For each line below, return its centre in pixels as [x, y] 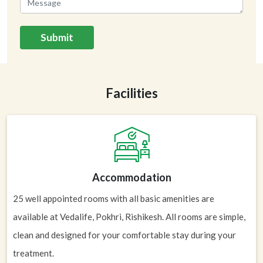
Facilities [131, 93]
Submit [57, 37]
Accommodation [131, 177]
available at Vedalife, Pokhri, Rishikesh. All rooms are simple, [129, 217]
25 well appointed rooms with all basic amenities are [114, 198]
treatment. [33, 253]
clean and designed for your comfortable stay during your [124, 235]
